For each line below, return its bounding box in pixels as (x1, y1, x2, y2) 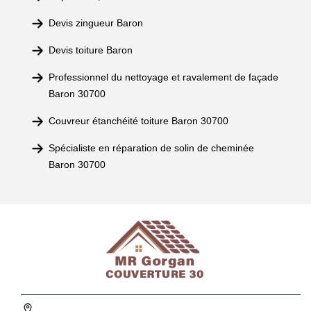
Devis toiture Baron (49, 44, 133, 56)
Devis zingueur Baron (49, 17, 143, 28)
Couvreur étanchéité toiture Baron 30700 (49, 115, 228, 126)
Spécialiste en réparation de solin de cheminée (49, 142, 254, 153)
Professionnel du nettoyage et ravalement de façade (49, 72, 278, 83)
